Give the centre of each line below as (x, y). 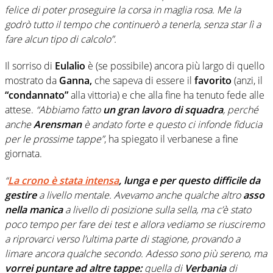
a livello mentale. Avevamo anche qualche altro (140, 195)
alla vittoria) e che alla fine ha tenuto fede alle (166, 95)
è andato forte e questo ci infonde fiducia (172, 125)
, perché (241, 110)
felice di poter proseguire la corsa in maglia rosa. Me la (123, 10)
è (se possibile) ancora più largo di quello (175, 66)
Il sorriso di (30, 66)
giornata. (23, 154)
